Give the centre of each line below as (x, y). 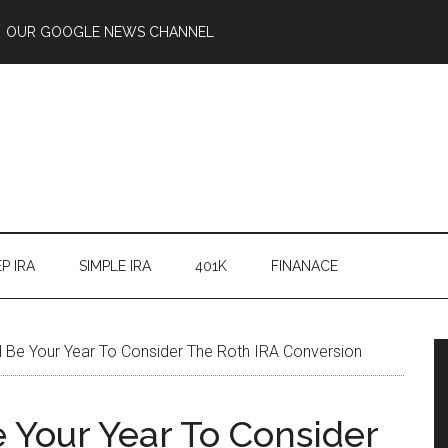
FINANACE (304, 266)
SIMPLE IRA (115, 266)
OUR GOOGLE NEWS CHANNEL (110, 32)
